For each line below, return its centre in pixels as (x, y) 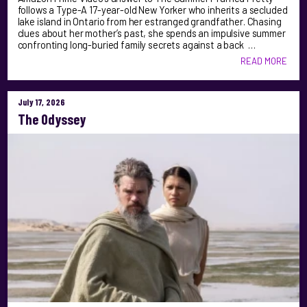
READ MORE (264, 61)
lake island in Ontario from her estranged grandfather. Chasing (149, 21)
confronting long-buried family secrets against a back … (136, 45)
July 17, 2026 (41, 102)
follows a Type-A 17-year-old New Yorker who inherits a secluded (152, 10)
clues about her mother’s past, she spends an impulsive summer (151, 33)
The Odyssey (51, 119)
